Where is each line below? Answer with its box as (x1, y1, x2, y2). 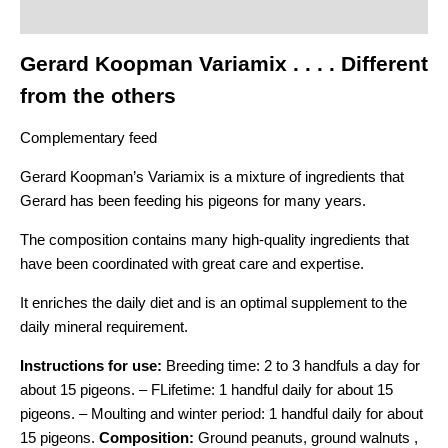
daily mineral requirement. (20, 318, 188, 336)
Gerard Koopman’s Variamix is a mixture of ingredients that (20, 168, 404, 186)
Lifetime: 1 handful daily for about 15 (160, 381, 393, 399)
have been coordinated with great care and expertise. (20, 255, 364, 273)
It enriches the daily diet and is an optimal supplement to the (20, 294, 407, 312)
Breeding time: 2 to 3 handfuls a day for (166, 357, 420, 375)
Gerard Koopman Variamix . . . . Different (20, 51, 428, 75)
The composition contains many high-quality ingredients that (20, 231, 409, 249)
